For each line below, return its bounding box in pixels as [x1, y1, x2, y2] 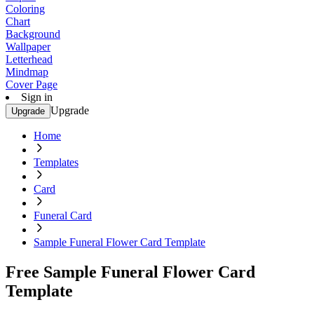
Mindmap [6, 66, 48, 78]
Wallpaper [6, 41, 50, 53]
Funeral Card [34, 210, 92, 221]
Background [6, 28, 60, 40]
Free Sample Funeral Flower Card [6, 262, 255, 281]
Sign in [21, 91, 53, 103]
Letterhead [6, 53, 53, 65]
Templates [34, 156, 78, 168]
